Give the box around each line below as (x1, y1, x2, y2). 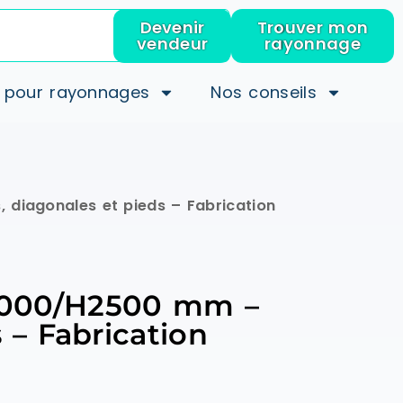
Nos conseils (210, 81, 317, 103)
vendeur (137, 32, 209, 55)
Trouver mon (256, 16, 369, 39)
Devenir (139, 16, 205, 39)
